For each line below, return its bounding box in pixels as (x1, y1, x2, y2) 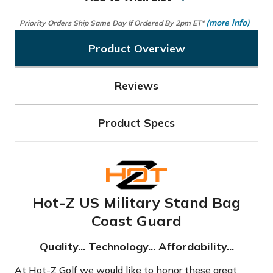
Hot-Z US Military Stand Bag (32, 193, 241, 211)
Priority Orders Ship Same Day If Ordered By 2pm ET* (19, 18, 206, 27)
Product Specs (98, 116, 175, 130)
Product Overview (88, 41, 185, 55)
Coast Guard (91, 211, 182, 230)
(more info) (206, 17, 250, 27)
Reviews (115, 79, 158, 93)
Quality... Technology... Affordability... (39, 239, 234, 253)
